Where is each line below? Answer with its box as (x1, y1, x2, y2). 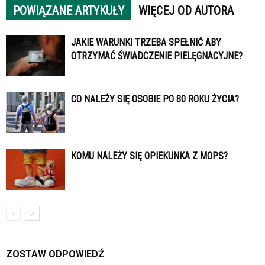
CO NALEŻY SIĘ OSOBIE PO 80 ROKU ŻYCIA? (71, 93, 239, 105)
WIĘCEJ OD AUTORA (138, 4, 234, 18)
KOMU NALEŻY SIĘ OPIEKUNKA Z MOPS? (71, 150, 228, 161)
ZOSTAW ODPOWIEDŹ (6, 248, 104, 260)
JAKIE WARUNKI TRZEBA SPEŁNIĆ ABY (71, 37, 221, 48)
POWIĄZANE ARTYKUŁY (13, 4, 124, 18)
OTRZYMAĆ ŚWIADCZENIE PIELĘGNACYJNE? (71, 50, 243, 62)
